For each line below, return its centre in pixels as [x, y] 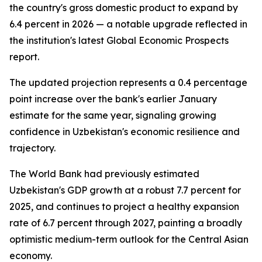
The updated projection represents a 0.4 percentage [128, 82]
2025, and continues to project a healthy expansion [124, 206]
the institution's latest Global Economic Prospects [119, 40]
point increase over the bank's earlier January [113, 99]
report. [24, 57]
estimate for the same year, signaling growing [113, 115]
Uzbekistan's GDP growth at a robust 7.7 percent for [125, 190]
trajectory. [32, 148]
